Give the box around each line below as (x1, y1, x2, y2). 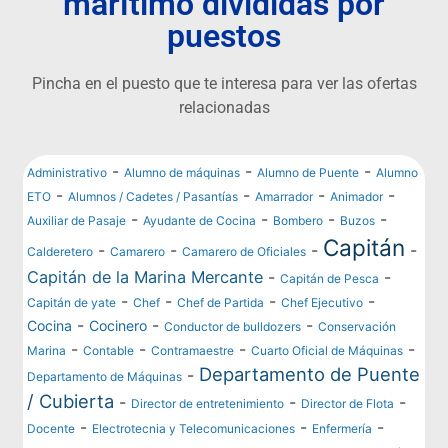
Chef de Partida (177, 294, 265, 310)
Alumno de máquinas (124, 164, 241, 180)
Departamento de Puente (199, 362, 421, 385)
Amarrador (255, 188, 314, 204)
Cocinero (89, 316, 148, 334)
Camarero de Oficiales (182, 243, 307, 259)
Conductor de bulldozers (164, 318, 302, 334)
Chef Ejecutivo (281, 294, 364, 310)
